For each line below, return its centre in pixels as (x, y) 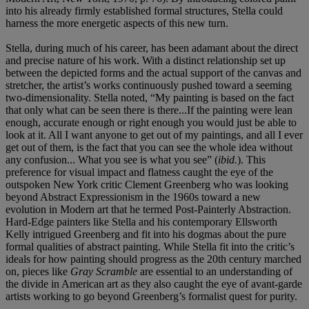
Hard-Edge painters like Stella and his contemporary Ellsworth (141, 221)
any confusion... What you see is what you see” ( (112, 159)
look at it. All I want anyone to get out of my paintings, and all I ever (154, 134)
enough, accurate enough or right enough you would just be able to (151, 122)
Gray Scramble (104, 271)
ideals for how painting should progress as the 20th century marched (153, 259)
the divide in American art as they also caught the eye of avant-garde (154, 283)
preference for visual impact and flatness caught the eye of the (139, 172)
